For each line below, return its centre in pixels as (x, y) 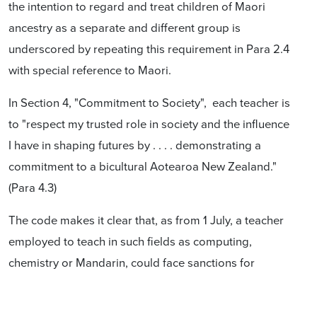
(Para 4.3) (33, 187)
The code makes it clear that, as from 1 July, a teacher (146, 219)
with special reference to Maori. (90, 69)
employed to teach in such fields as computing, (130, 241)
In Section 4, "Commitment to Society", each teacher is (149, 102)
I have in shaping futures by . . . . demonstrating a (135, 144)
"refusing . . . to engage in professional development (144, 283)
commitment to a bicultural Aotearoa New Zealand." (143, 166)
